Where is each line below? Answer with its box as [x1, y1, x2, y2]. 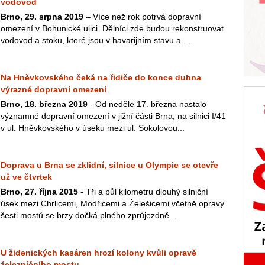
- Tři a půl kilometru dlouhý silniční [78, 187, 208, 196]
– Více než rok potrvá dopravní [83, 12, 201, 21]
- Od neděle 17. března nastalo [88, 99, 206, 109]
